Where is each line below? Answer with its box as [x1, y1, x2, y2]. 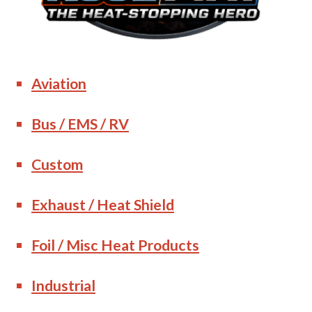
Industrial [31, 276, 96, 295]
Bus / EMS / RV [31, 114, 130, 133]
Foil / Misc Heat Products [31, 235, 200, 254]
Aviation [31, 74, 87, 93]
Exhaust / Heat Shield [31, 195, 175, 214]
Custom [31, 155, 84, 173]
